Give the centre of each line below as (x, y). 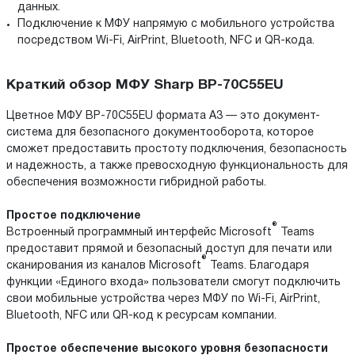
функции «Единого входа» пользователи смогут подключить (174, 282)
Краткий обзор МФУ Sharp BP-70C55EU (145, 86)
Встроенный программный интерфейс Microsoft (139, 232)
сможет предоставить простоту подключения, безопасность (177, 149)
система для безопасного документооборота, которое (160, 132)
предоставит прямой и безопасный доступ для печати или (169, 249)
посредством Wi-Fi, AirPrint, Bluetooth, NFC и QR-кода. (166, 41)
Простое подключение (74, 216)
